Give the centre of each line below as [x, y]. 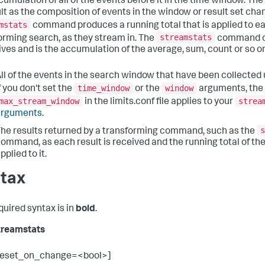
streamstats [186, 38]
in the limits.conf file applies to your [159, 102]
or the [147, 89]
